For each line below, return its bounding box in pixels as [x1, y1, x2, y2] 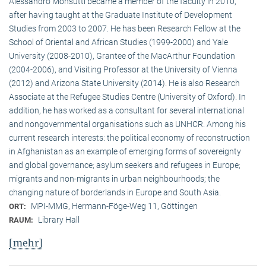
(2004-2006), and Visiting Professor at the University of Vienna [9, 64, 237, 74]
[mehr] [9, 236, 43, 249]
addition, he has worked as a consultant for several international [9, 105, 244, 115]
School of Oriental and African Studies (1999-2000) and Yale [9, 37, 228, 47]
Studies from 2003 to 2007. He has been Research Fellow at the [9, 23, 240, 33]
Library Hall [38, 214, 80, 224]
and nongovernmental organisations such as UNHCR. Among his [9, 119, 246, 129]
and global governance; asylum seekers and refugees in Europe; [9, 160, 240, 170]
